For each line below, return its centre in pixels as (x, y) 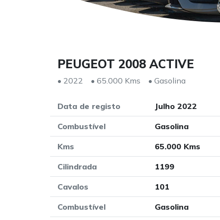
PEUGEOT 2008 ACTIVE (126, 64)
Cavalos (73, 187)
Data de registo (89, 106)
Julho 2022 (176, 106)
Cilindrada (77, 166)
